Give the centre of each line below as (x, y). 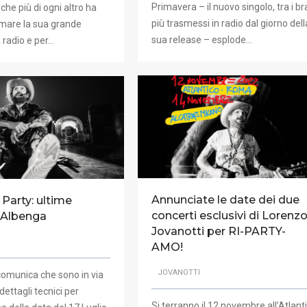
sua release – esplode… (201, 39)
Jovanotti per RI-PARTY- (218, 231)
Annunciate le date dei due (225, 199)
